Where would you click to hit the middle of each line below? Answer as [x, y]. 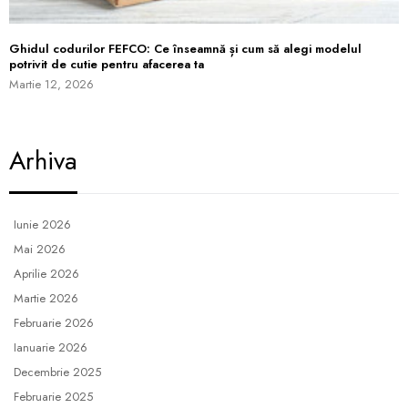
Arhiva [43, 160]
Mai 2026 [40, 249]
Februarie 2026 [54, 322]
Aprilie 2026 [46, 273]
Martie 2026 [46, 298]
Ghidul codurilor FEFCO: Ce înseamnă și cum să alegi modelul [185, 48]
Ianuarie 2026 [51, 347]
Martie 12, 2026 [51, 84]
